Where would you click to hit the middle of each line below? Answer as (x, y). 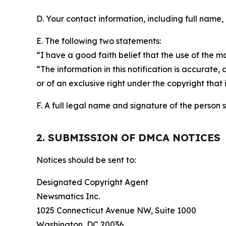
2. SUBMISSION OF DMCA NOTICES (128, 138)
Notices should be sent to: (86, 160)
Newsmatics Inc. (68, 196)
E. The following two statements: (99, 41)
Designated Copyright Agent (92, 182)
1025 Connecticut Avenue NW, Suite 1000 (116, 211)
